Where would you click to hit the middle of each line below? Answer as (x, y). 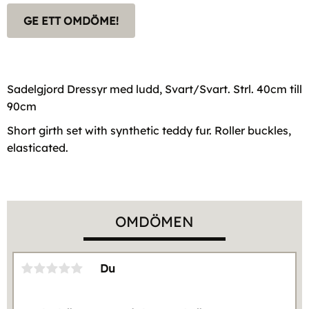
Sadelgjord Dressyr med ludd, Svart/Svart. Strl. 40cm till (154, 89)
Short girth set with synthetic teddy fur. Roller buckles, (149, 130)
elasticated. (38, 147)
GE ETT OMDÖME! (71, 20)
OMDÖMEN (154, 221)
